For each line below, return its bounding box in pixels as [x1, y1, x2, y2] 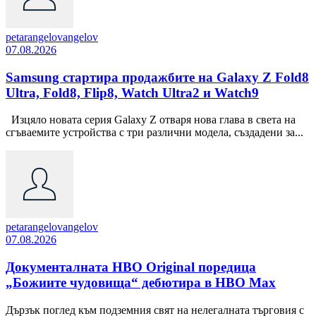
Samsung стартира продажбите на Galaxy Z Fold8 [6, 69, 309, 85]
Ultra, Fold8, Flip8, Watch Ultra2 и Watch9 [6, 85, 259, 100]
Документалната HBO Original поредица [6, 260, 256, 275]
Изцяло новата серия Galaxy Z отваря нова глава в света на [6, 114, 296, 126]
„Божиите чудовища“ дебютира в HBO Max [6, 275, 276, 291]
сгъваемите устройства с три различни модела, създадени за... [6, 126, 303, 139]
